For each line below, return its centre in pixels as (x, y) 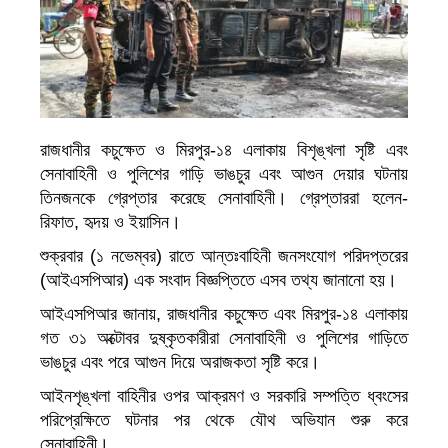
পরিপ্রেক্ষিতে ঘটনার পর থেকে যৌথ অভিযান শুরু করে (224, 420)
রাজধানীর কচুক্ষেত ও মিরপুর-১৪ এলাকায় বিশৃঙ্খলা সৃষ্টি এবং (224, 150)
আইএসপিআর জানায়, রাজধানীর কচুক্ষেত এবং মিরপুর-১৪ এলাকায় (224, 314)
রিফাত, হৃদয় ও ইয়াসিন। (110, 222)
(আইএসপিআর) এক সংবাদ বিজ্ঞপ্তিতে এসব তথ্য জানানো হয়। (218, 280)
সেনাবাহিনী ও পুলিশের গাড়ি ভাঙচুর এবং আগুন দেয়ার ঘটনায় (224, 174)
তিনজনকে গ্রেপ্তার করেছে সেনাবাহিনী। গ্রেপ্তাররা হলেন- (224, 198)
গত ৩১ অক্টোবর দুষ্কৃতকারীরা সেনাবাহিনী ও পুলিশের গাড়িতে (224, 338)
